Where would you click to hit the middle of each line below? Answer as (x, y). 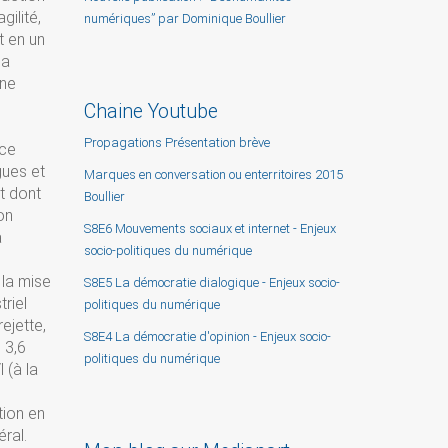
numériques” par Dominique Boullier (184, 18)
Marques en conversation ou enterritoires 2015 (213, 174)
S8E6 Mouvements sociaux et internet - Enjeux (209, 228)
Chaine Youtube (150, 111)
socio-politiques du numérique (167, 250)
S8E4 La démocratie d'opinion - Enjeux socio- (207, 336)
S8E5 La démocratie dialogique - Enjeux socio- (211, 282)
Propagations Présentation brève (176, 142)
